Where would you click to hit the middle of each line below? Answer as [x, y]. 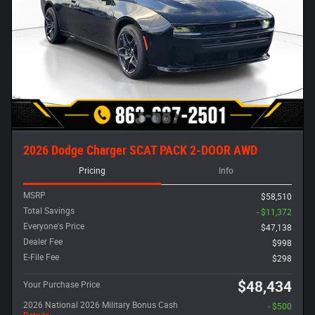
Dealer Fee [43, 242]
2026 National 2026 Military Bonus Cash [101, 305]
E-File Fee [41, 257]
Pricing [92, 171]
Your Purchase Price [62, 285]
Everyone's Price [54, 226]
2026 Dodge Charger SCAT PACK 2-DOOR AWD [140, 150]
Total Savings [49, 211]
